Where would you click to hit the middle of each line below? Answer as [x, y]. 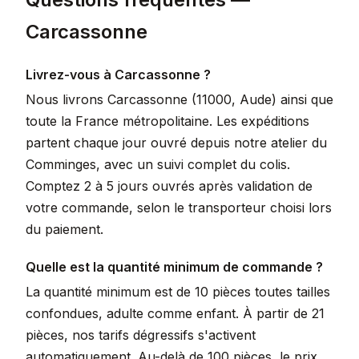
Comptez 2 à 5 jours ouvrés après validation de [169, 186]
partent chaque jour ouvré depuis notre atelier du [176, 143]
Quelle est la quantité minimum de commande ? [174, 267]
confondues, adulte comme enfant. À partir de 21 [175, 313]
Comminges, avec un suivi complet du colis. [158, 164]
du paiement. [65, 229]
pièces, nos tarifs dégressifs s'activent [141, 335]
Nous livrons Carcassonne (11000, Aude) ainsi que [179, 99]
